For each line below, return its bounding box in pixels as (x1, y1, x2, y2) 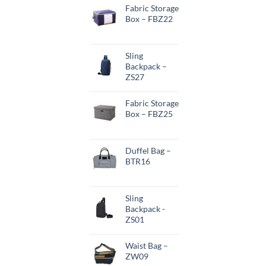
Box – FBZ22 (125, 14, 173, 24)
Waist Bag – (125, 240, 168, 251)
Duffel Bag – (125, 145, 171, 156)
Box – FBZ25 (125, 109, 173, 119)
